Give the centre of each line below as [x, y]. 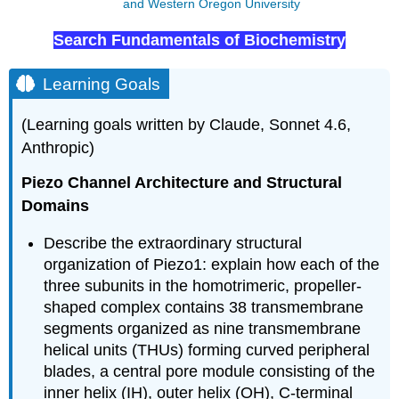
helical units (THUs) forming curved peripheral [207, 350]
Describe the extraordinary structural [173, 244]
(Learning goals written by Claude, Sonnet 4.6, [187, 124]
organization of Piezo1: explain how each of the [212, 265]
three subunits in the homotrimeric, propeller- [203, 286]
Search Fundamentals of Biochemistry [199, 40]
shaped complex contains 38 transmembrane [204, 308]
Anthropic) [58, 147]
